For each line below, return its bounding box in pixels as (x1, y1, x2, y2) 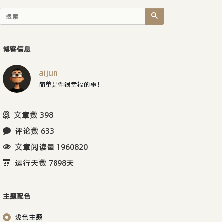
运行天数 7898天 (15, 157, 74, 168)
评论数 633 (15, 125, 54, 136)
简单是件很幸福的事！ (39, 79, 103, 89)
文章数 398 (14, 109, 53, 120)
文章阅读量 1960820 (15, 141, 88, 152)
